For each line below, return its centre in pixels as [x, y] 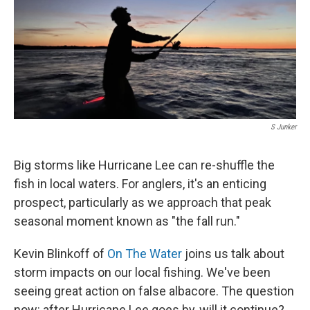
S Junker [283, 127]
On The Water [145, 254]
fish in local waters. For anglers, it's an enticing [140, 184]
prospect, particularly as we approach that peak [143, 203]
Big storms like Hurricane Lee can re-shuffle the [144, 165]
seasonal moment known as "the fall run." [127, 221]
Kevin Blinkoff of [61, 254]
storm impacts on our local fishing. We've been [142, 273]
